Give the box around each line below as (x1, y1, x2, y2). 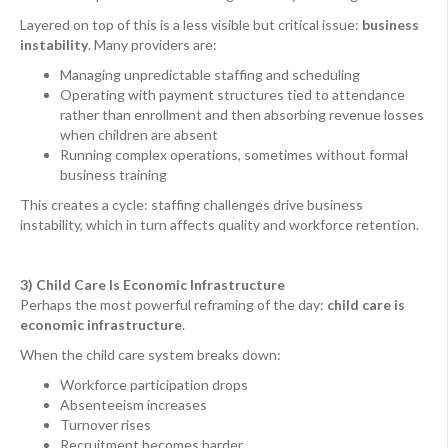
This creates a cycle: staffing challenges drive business (20, 196, 363, 214)
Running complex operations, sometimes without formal (60, 146, 408, 164)
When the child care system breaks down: (20, 346, 281, 364)
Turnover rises (60, 416, 151, 434)
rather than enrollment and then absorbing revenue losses (60, 106, 424, 124)
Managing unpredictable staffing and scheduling (60, 66, 360, 84)
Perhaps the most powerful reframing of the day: (20, 296, 327, 314)
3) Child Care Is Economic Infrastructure (20, 276, 285, 294)
